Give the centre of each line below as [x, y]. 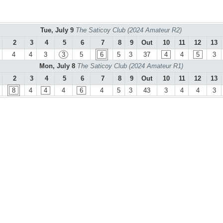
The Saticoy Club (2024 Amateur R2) [129, 30]
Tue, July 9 [58, 30]
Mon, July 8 [58, 66]
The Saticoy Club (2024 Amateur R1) [130, 66]
